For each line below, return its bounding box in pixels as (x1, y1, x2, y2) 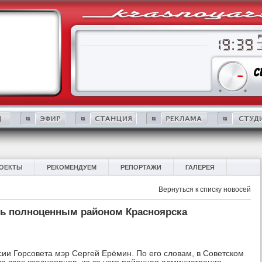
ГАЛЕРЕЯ (185, 164, 215, 171)
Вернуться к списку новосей (158, 185, 251, 194)
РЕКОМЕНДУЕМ (47, 164, 96, 171)
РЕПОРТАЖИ (120, 164, 161, 171)
